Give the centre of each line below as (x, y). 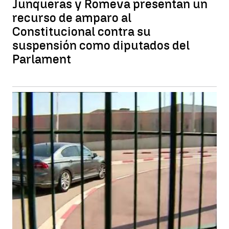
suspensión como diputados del (101, 45)
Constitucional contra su (82, 31)
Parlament (42, 59)
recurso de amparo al (72, 18)
